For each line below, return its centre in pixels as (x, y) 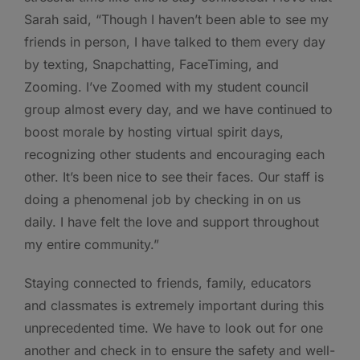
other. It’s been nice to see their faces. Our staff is (174, 176)
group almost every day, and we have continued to (178, 109)
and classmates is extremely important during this (174, 305)
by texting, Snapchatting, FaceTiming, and (151, 64)
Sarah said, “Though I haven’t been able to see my (176, 19)
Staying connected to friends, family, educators (168, 282)
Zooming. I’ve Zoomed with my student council (166, 86)
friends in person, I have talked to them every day (175, 41)
